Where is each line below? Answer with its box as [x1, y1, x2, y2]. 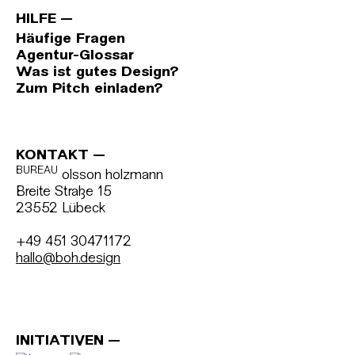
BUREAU [16, 166, 58, 177]
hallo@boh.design [16, 252, 120, 265]
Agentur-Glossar [16, 49, 134, 63]
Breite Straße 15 [16, 185, 112, 199]
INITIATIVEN [16, 334, 104, 348]
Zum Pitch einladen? [16, 82, 162, 96]
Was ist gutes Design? [16, 66, 178, 79]
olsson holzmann [58, 169, 163, 182]
